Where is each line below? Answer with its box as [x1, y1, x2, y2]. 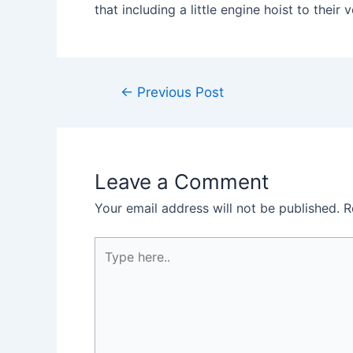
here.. [94, 258, 126, 273]
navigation [98, 103, 161, 119]
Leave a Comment [95, 169, 269, 194]
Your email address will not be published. [95, 200, 340, 216]
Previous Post [132, 84, 224, 100]
